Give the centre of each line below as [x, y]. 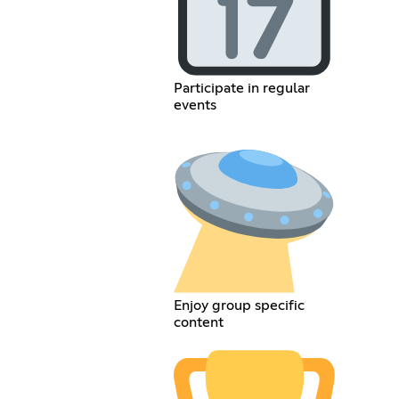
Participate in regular [242, 89]
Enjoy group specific [240, 305]
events [195, 106]
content [199, 322]
